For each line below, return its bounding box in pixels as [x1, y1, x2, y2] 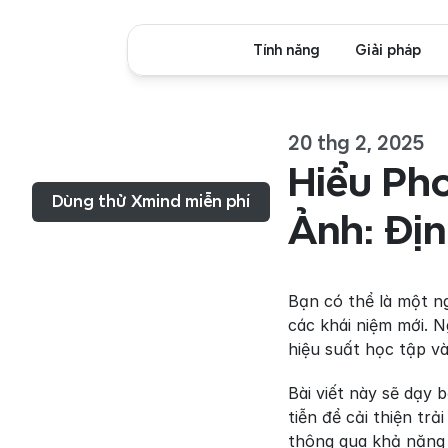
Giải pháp [355, 42, 421, 57]
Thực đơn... [48, 151, 128, 167]
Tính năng [253, 42, 319, 57]
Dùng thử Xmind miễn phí [52, 193, 250, 210]
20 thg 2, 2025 [288, 132, 424, 154]
